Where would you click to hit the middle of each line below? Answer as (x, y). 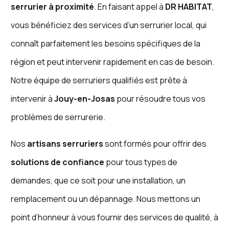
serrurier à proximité (52, 7)
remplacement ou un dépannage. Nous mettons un (105, 199)
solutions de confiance (57, 162)
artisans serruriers (65, 144)
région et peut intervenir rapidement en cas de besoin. (112, 62)
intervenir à (32, 99)
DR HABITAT (188, 7)
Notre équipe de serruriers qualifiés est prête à (99, 81)
